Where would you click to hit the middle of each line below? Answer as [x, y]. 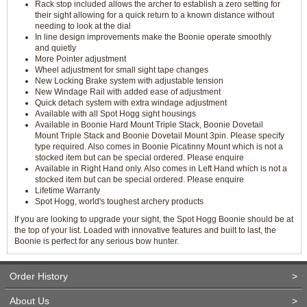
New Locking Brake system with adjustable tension [129, 81]
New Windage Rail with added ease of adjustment [128, 92]
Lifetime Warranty [67, 191]
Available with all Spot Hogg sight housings [115, 114]
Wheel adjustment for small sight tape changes [122, 70]
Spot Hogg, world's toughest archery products [119, 201]
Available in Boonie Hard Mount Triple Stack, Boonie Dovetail [149, 125]
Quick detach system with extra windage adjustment [131, 103]
